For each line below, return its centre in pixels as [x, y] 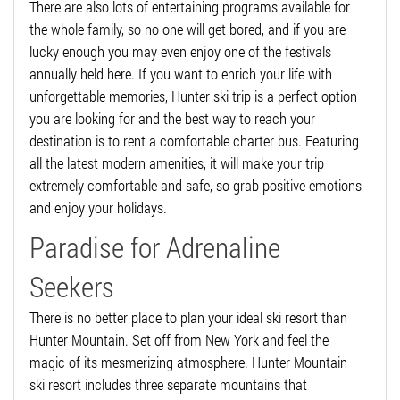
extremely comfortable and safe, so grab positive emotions [196, 186]
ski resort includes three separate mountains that [168, 385]
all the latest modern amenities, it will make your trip [177, 163]
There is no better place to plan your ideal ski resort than [188, 318]
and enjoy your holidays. [98, 208]
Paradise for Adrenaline [155, 247]
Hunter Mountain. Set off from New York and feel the [179, 340]
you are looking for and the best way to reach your [172, 119]
